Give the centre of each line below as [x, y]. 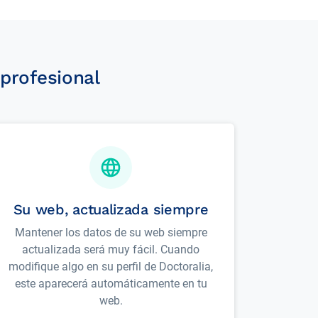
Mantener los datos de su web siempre [111, 232]
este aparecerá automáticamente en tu [111, 284]
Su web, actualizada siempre [111, 209]
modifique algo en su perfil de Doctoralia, [111, 267]
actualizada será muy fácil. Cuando [111, 250]
